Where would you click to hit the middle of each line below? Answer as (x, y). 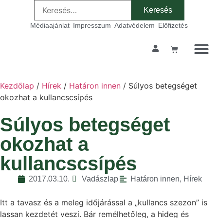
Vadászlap (100, 179)
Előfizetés (173, 25)
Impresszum (92, 25)
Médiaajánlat (50, 25)
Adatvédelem (135, 25)
